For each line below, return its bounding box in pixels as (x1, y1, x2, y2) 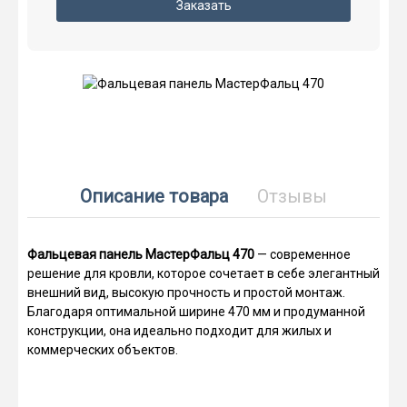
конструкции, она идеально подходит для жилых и (27, 323, 332, 339)
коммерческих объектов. (27, 342, 178, 358)
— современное (254, 247, 351, 263)
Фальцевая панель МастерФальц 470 (27, 247, 254, 263)
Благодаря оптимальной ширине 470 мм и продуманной (27, 304, 365, 320)
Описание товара (80, 185, 228, 208)
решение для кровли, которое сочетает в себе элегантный (27, 266, 380, 282)
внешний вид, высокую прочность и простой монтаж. (27, 285, 345, 301)
